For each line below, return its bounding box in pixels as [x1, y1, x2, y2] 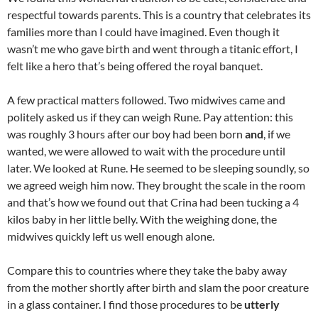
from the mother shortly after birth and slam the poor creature [7, 280, 309, 294]
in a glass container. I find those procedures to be [7, 297, 244, 311]
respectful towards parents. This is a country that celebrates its [7, 8, 311, 21]
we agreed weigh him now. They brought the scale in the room [7, 178, 305, 192]
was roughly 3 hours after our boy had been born [7, 127, 245, 141]
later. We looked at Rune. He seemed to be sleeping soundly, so [7, 161, 309, 175]
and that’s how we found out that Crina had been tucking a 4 [7, 195, 299, 209]
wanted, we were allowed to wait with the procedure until [7, 144, 285, 158]
